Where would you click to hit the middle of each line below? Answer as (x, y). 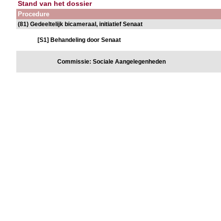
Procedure (34, 14)
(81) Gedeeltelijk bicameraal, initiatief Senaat (80, 24)
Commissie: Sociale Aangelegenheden (112, 62)
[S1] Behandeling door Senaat (79, 40)
